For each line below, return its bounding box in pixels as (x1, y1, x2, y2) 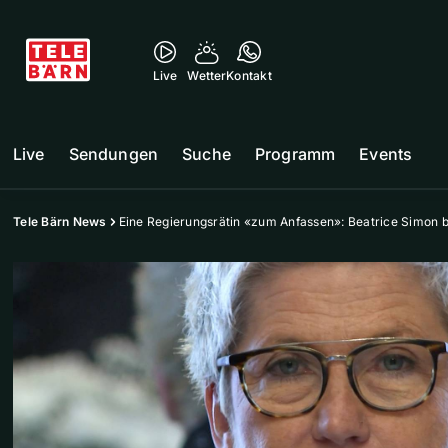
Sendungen (68, 144, 159, 164)
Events (359, 144, 413, 164)
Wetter (187, 68, 227, 83)
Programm (254, 144, 336, 164)
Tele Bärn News (13, 214, 107, 229)
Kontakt (226, 68, 272, 83)
